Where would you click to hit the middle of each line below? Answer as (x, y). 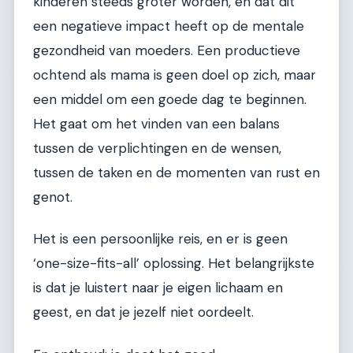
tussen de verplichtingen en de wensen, (157, 148)
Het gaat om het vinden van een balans (156, 123)
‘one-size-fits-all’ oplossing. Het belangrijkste (174, 264)
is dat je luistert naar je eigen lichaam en (158, 288)
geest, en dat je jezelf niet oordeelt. (143, 312)
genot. (53, 197)
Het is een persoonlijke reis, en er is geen (160, 239)
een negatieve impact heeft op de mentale (169, 26)
